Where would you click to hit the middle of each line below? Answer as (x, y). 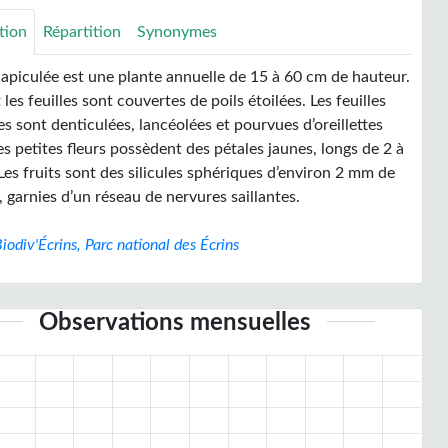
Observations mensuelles (174, 323)
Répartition (82, 32)
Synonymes (177, 32)
